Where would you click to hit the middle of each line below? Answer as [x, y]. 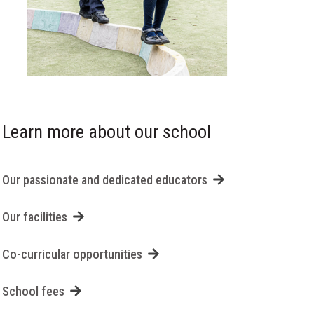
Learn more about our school [106, 131]
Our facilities [34, 217]
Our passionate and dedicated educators [104, 179]
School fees [33, 291]
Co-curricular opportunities [72, 254]
